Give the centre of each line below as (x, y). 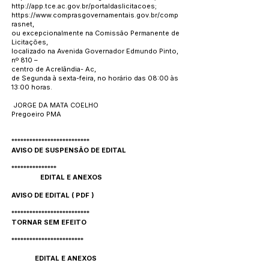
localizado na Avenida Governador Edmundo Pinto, (95, 51)
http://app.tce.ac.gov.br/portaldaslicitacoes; (84, 6)
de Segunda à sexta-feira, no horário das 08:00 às (95, 78)
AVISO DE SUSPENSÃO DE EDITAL (70, 150)
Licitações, (30, 42)
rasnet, (23, 24)
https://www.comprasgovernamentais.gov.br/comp (95, 15)
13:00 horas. (32, 87)
